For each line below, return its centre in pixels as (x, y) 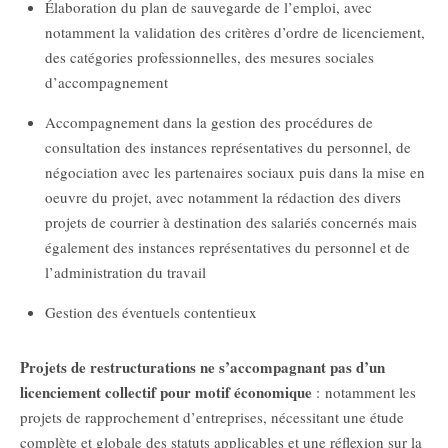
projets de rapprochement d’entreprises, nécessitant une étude (212, 416)
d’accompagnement (106, 81)
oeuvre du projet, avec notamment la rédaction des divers (223, 196)
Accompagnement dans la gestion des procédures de (209, 121)
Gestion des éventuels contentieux (151, 311)
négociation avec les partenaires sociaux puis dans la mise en (235, 171)
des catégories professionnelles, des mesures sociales (209, 56)
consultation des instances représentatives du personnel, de (228, 146)
